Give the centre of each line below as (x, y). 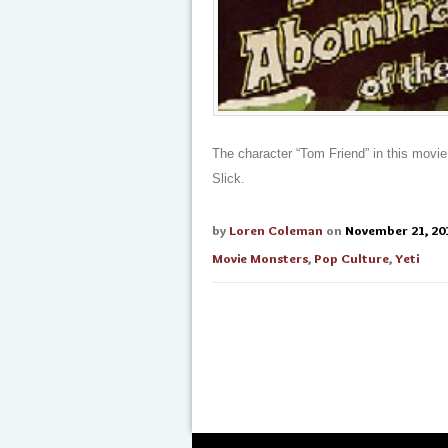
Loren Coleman (276, 230)
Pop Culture (351, 258)
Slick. (228, 178)
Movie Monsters (260, 258)
